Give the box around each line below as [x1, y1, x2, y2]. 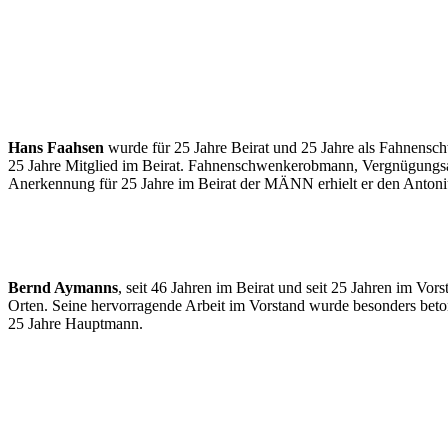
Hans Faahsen [8, 138, 104, 156]
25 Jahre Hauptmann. [8, 314, 143, 332]
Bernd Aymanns [8, 278, 118, 296]
